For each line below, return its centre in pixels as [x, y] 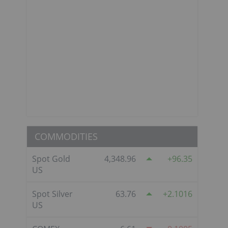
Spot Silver [52, 194]
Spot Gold [51, 159]
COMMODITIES [66, 136]
